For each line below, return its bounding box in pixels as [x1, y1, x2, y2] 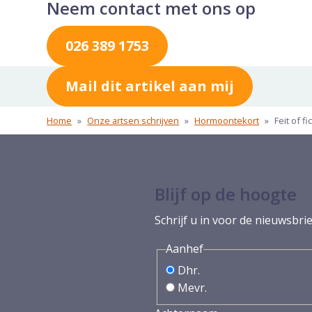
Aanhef [166, 241, 203, 256]
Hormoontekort [194, 114, 260, 127]
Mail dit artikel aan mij [65, 77, 235, 95]
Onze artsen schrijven [87, 114, 180, 127]
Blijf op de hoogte [155, 182, 297, 205]
